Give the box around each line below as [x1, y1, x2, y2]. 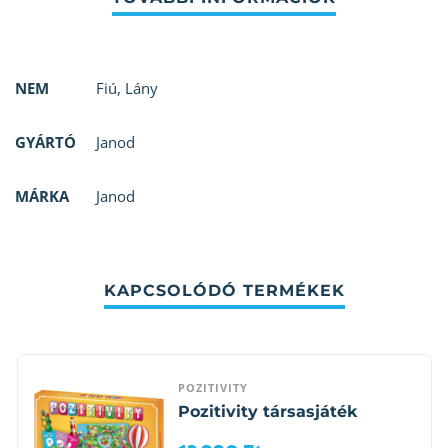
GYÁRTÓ [15, 132, 76, 153]
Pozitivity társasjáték [177, 401, 357, 421]
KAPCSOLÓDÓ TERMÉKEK [103, 281, 345, 301]
